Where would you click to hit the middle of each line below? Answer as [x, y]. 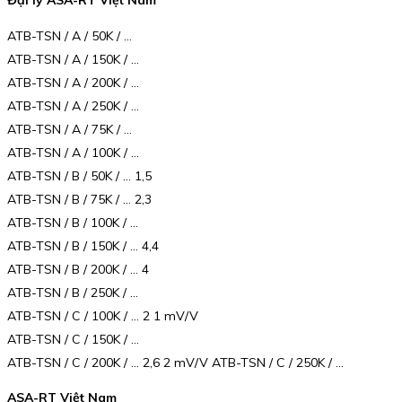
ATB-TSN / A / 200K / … [73, 82]
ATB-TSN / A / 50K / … [70, 35]
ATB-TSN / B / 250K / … [73, 292]
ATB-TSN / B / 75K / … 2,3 [79, 199]
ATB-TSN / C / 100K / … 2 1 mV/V [103, 315]
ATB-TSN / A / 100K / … [73, 152]
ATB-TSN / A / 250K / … [73, 105]
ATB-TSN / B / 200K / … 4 [78, 269]
